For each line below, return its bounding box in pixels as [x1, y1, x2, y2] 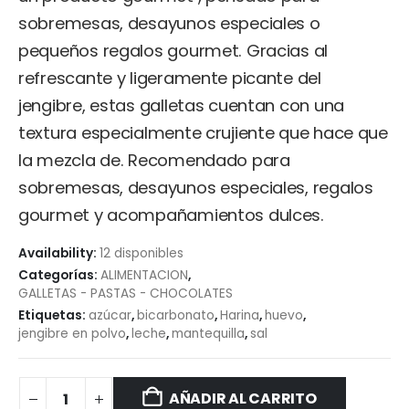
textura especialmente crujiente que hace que [18, 121, 388, 144]
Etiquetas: [18, 306, 89, 324]
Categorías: [18, 266, 100, 284]
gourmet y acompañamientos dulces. [18, 203, 324, 226]
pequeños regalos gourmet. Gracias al [18, 38, 329, 62]
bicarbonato [137, 306, 215, 324]
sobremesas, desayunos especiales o [18, 11, 320, 35]
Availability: [18, 244, 100, 262]
